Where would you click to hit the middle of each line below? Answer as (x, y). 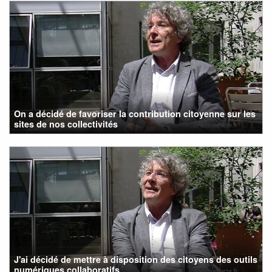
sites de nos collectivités (66, 124)
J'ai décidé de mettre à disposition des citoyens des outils (136, 259)
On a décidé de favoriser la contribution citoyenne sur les (135, 113)
